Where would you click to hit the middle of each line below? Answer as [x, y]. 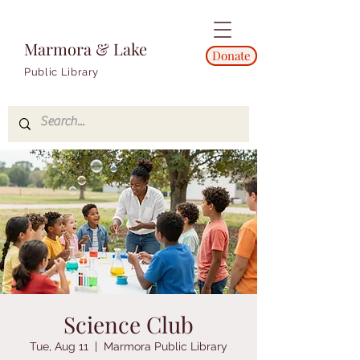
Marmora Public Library [166, 346]
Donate [231, 55]
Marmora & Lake [86, 49]
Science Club [129, 324]
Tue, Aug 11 [59, 346]
